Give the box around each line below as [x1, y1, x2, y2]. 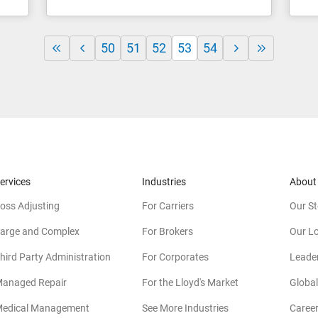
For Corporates [142, 251, 209, 263]
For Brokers [142, 225, 193, 237]
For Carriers [142, 199, 194, 212]
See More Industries [142, 302, 229, 314]
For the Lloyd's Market [142, 276, 238, 288]
